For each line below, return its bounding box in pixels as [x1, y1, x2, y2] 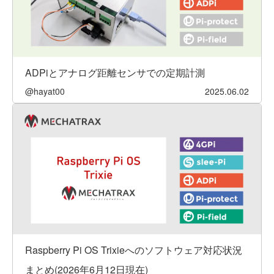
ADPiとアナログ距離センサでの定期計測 [25, 65, 205, 80]
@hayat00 [25, 85, 65, 98]
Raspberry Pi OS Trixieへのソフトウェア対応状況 [25, 243, 242, 257]
